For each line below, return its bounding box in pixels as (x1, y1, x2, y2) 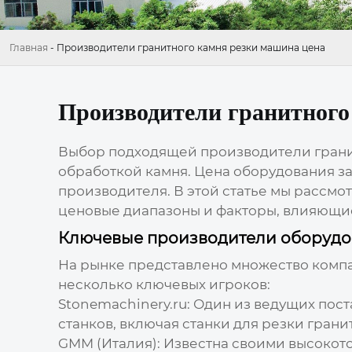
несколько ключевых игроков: (57, 276, 270, 292)
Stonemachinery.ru (57, 295, 187, 312)
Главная (9, 42, 48, 54)
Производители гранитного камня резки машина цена (57, 42, 325, 54)
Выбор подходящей (57, 143, 200, 159)
